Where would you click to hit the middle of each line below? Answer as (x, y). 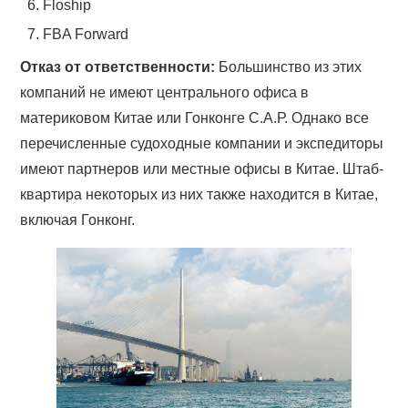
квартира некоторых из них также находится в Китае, (199, 194)
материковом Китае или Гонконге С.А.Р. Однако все (195, 118)
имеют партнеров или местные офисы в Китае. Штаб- (202, 169)
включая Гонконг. (78, 220)
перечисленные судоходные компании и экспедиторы (202, 143)
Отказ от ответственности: (118, 67)
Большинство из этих (289, 67)
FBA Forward (86, 34)
